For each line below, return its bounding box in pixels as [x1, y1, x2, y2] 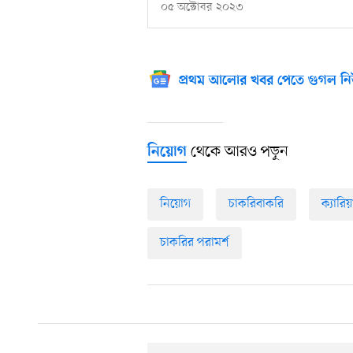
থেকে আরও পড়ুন [187, 141, 288, 162]
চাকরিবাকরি [229, 195, 284, 213]
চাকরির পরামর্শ [160, 233, 229, 251]
